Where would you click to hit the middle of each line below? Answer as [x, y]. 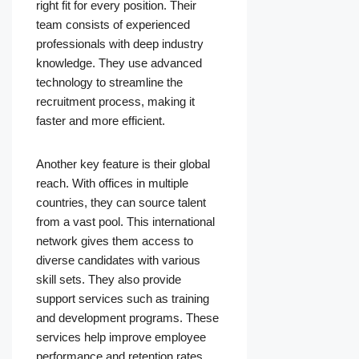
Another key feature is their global [123, 164]
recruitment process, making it [115, 102]
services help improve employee [121, 337]
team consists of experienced [113, 25]
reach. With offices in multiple [112, 184]
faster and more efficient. [101, 121]
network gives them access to [115, 241]
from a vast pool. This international [125, 222]
